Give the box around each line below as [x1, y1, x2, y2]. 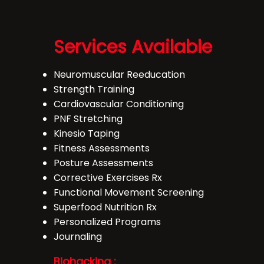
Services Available [54, 35, 212, 60]
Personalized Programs [54, 215, 161, 229]
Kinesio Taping [54, 127, 120, 140]
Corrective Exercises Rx [54, 171, 162, 184]
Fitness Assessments [54, 141, 150, 155]
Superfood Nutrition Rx [54, 200, 157, 214]
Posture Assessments [54, 156, 153, 170]
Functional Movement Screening [54, 186, 204, 199]
